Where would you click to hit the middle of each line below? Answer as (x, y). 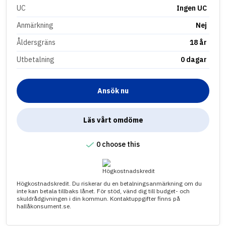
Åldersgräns (36, 42)
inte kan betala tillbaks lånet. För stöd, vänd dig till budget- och (103, 191)
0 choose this (118, 144)
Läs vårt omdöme (113, 120)
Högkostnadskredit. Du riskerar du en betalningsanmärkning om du (109, 183)
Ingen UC (192, 8)
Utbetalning (36, 59)
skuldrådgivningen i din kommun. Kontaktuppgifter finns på (98, 198)
